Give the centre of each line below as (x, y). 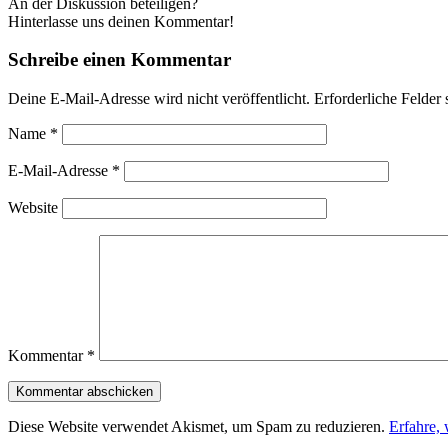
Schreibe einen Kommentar (119, 60)
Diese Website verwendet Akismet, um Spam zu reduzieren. (198, 427)
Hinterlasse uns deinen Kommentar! (121, 21)
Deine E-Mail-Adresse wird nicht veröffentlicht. (159, 99)
